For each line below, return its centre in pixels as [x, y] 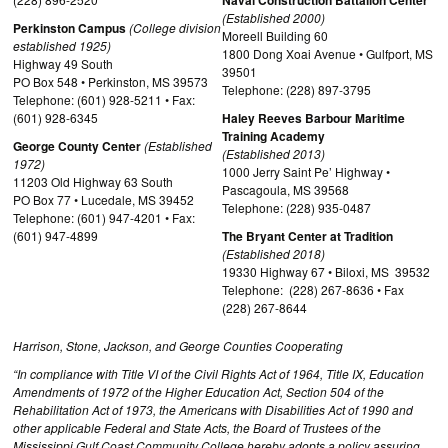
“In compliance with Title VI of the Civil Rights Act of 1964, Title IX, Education [218, 373]
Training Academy [273, 136]
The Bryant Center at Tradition [307, 236]
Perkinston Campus [69, 28]
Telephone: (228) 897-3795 [296, 89]
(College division [175, 27]
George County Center [77, 146]
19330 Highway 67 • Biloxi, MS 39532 [326, 271]
